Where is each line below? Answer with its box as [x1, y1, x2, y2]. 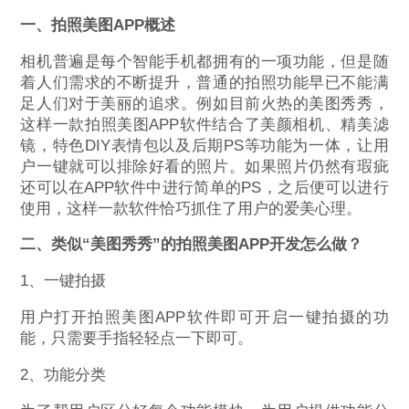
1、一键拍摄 [20, 272, 107, 290]
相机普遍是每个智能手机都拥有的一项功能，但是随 [20, 52, 389, 70]
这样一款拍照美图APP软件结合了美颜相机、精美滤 [20, 115, 389, 133]
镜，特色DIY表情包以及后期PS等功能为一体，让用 [20, 136, 389, 154]
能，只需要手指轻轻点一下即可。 [20, 329, 254, 347]
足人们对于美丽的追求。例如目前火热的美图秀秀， [20, 94, 389, 112]
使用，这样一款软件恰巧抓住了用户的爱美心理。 [20, 199, 362, 217]
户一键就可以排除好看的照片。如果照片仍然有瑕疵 [20, 157, 389, 175]
